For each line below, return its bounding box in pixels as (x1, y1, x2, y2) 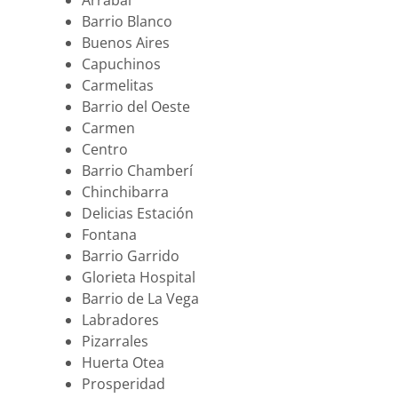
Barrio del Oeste (82, 97, 190, 117)
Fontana (82, 225, 137, 245)
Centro (82, 139, 128, 160)
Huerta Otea (82, 353, 164, 373)
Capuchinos (82, 54, 161, 75)
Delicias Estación (82, 203, 194, 224)
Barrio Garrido (82, 246, 179, 267)
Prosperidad (82, 374, 165, 394)
